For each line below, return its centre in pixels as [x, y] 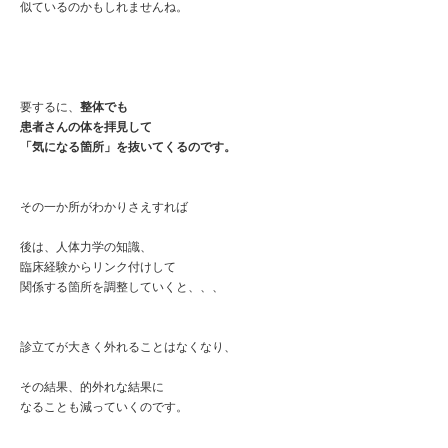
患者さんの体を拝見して [86, 126]
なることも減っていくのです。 [104, 406]
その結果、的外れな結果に [92, 386]
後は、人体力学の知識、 [86, 246]
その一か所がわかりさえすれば [104, 206]
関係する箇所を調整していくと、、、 [122, 286]
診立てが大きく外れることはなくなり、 [128, 346]
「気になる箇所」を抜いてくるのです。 [128, 146]
